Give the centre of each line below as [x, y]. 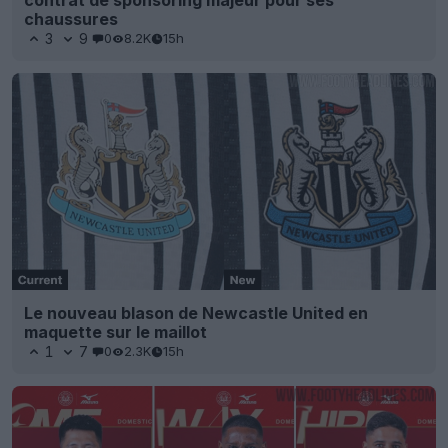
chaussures [71, 18]
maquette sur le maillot [115, 331]
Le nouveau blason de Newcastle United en [196, 312]
